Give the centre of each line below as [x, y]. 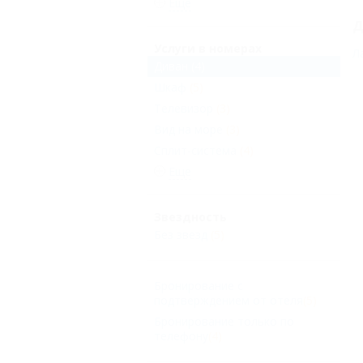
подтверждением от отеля [228, 301]
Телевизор [184, 109]
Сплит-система [195, 151]
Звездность [190, 217]
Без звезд [181, 235]
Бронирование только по [224, 322]
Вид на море [188, 130]
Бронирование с [199, 286]
